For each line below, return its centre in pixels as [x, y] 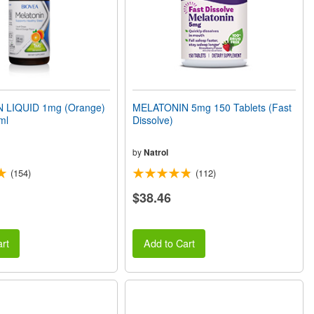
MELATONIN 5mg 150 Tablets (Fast [212, 108]
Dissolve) [153, 120]
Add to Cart [169, 243]
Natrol [156, 152]
